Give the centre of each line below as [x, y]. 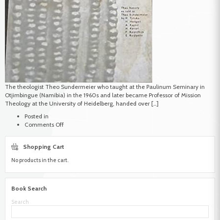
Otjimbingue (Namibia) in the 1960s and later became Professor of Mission [103, 95]
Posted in [37, 116]
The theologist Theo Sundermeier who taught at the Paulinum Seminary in [105, 87]
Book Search [29, 189]
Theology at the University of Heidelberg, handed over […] [82, 104]
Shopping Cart [44, 146]
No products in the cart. [40, 160]
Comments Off [44, 124]
